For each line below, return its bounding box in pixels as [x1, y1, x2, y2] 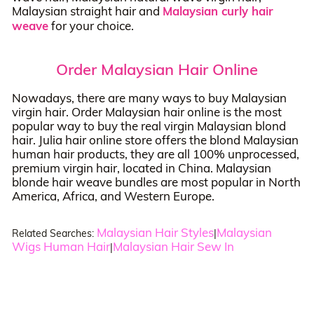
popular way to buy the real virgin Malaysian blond [11, 118, 286, 134]
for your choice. [48, 18, 134, 34]
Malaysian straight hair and [11, 4, 163, 19]
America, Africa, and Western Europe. [11, 189, 214, 204]
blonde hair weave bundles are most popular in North [11, 175, 301, 190]
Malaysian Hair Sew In [112, 238, 234, 254]
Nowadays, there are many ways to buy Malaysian [11, 90, 287, 106]
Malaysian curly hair [162, 4, 273, 19]
